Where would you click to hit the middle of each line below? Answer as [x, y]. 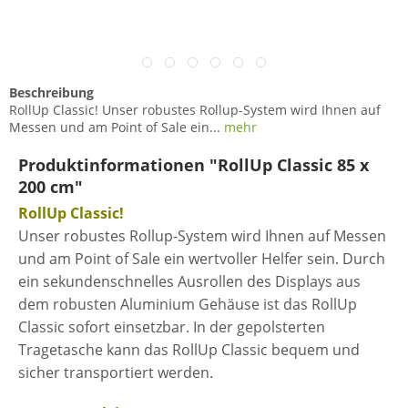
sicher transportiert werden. [116, 372]
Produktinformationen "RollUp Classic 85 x [194, 165]
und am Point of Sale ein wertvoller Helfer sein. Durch [202, 259]
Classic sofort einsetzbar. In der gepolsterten [172, 327]
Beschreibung [51, 92]
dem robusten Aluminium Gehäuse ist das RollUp [188, 304]
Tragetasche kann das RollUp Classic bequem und [189, 350]
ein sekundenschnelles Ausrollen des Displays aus [189, 281]
